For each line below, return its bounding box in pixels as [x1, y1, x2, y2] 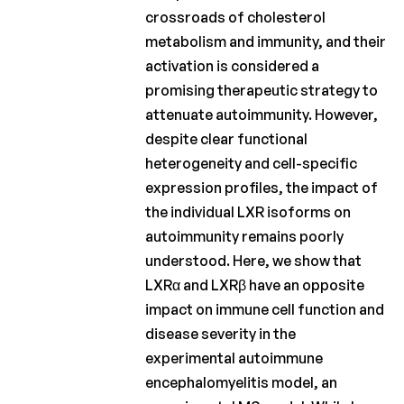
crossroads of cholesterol [145, 8, 326, 27]
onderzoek [69, 230, 144, 249]
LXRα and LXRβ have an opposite [145, 276, 365, 295]
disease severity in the [145, 325, 297, 344]
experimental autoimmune [145, 349, 324, 368]
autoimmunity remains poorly [145, 227, 344, 246]
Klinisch [69, 212, 123, 231]
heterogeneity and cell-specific [145, 154, 358, 173]
